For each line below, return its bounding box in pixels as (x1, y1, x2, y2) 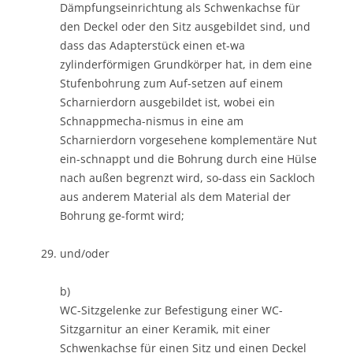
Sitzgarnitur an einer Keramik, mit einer (60, 321, 270, 336)
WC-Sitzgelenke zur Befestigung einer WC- (60, 302, 283, 318)
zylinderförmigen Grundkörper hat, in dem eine (60, 56, 312, 72)
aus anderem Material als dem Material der (60, 188, 291, 204)
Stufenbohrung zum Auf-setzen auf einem (60, 75, 283, 91)
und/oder (60, 245, 110, 261)
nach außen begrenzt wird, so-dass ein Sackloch (60, 169, 315, 185)
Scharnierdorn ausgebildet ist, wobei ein (60, 94, 275, 110)
